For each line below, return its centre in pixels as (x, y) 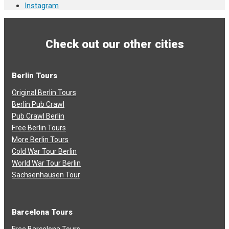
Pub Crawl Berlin (38, 116)
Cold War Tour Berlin (44, 152)
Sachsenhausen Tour (46, 175)
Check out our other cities (114, 44)
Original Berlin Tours (44, 93)
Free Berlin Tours (39, 128)
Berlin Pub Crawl (38, 105)
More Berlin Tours (40, 140)
